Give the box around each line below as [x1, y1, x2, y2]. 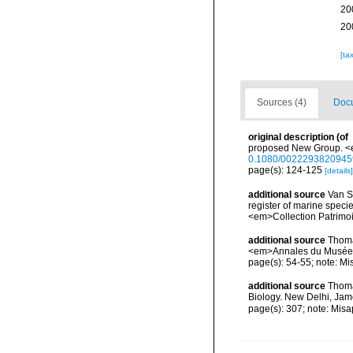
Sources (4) [257, 97, 307, 109]
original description [248, 132, 334, 143]
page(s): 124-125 [248, 165, 325, 176]
